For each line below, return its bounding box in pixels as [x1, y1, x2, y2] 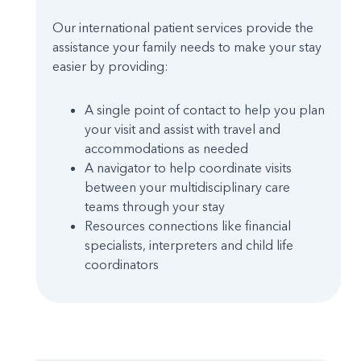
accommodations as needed [85, 140, 248, 157]
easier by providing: [52, 58, 168, 75]
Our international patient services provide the [52, 19, 313, 36]
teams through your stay [85, 198, 225, 215]
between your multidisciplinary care [85, 179, 290, 196]
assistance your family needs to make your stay [52, 39, 322, 56]
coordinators [85, 256, 159, 273]
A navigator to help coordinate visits [85, 160, 292, 176]
